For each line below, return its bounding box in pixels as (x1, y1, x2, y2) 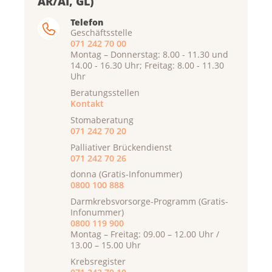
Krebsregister (70, 255, 126, 267)
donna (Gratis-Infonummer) (70, 168, 182, 180)
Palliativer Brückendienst (70, 141, 172, 153)
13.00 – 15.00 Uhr (70, 239, 141, 251)
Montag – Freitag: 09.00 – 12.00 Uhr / (70, 228, 219, 240)
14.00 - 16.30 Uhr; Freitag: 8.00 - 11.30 (70, 59, 224, 72)
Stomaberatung (70, 114, 134, 126)
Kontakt (70, 98, 104, 110)
